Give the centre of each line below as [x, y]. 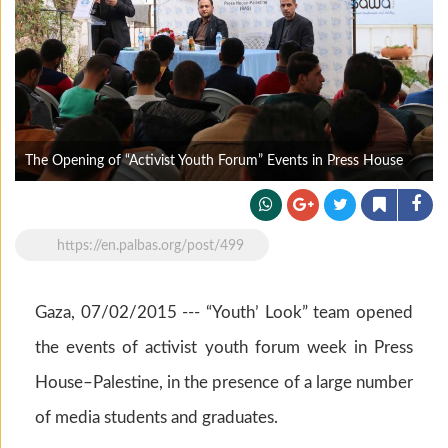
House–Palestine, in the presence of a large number [224, 382]
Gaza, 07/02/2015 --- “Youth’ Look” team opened [224, 312]
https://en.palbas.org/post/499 [150, 246]
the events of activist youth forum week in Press [224, 347]
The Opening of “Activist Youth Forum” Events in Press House [214, 161]
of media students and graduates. [156, 417]
